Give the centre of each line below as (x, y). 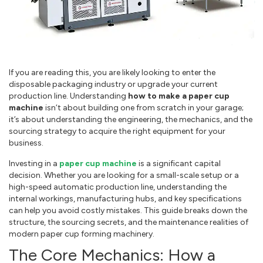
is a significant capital (179, 164)
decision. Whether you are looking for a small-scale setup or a (124, 176)
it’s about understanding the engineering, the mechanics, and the (131, 120)
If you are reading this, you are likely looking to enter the (112, 73)
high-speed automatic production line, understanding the (118, 187)
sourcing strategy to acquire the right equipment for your (117, 131)
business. (26, 143)
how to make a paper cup (179, 96)
